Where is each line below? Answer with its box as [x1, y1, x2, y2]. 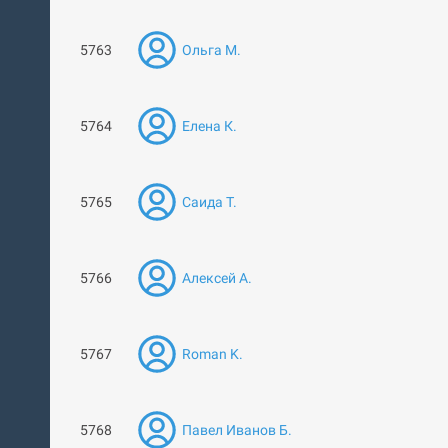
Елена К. [182, 118, 237, 134]
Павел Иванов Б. [182, 422, 292, 438]
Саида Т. [182, 194, 237, 210]
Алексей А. [182, 270, 252, 286]
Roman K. [182, 346, 243, 362]
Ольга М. [182, 42, 241, 58]
